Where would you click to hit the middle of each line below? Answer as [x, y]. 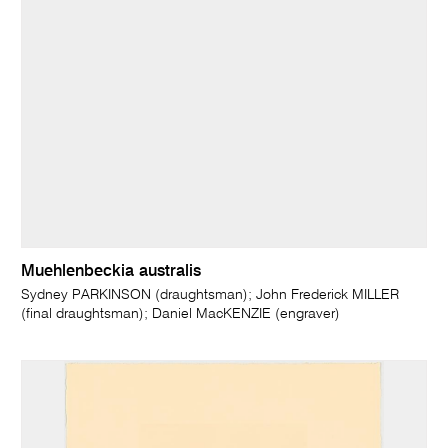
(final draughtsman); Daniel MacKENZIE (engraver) [181, 313]
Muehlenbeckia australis [111, 271]
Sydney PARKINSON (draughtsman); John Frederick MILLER [210, 294]
